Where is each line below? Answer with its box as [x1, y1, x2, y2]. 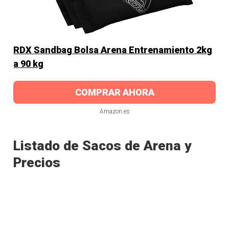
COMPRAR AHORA [75, 86, 154, 98]
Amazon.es [99, 107, 130, 115]
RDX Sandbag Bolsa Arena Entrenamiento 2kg [13, 44, 213, 55]
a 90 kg [13, 58, 44, 69]
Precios [13, 154, 61, 170]
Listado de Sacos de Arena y [13, 138, 192, 153]
